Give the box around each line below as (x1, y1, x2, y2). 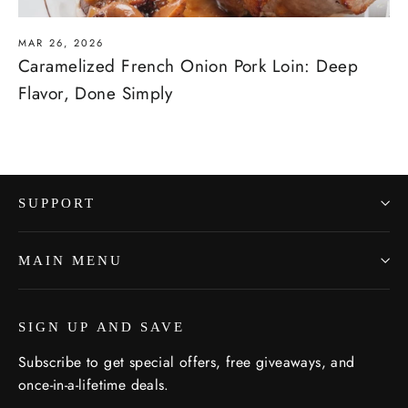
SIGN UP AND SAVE (18, 320, 186, 335)
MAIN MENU (18, 253, 123, 269)
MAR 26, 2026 (18, 36, 105, 51)
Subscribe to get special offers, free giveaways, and (18, 352, 355, 373)
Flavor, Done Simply (18, 81, 173, 107)
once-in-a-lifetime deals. (18, 374, 169, 396)
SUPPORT (18, 196, 96, 211)
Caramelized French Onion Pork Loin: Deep (18, 54, 358, 79)
